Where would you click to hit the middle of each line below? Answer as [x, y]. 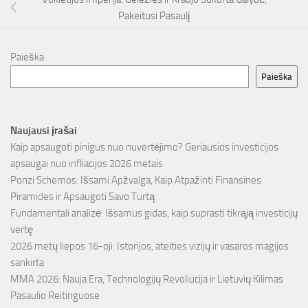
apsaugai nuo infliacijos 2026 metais [87, 163]
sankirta [27, 262]
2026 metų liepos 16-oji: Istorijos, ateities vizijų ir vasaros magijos [150, 246]
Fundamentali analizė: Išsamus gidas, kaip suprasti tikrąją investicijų [154, 213]
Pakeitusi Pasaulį [154, 15]
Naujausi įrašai [44, 130]
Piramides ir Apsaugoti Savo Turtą [82, 196]
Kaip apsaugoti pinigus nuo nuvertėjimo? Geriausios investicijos [144, 147]
